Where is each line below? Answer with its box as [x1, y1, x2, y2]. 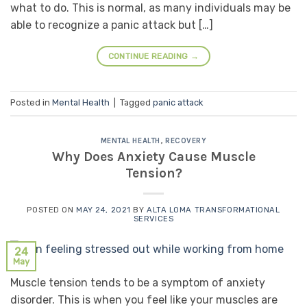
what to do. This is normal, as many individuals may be [10, 1, 291, 15]
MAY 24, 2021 [76, 205, 131, 214]
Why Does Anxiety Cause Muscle [51, 148, 256, 164]
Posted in [10, 97, 52, 108]
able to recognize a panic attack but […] [10, 19, 213, 32]
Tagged [120, 97, 153, 108]
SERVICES [133, 214, 174, 223]
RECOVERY [164, 136, 207, 146]
